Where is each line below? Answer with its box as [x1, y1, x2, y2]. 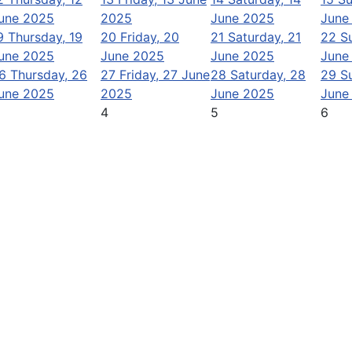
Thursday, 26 [10, 66, 87, 82]
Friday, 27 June [119, 66, 210, 82]
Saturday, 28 [230, 66, 306, 82]
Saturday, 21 [228, 28, 301, 45]
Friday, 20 [120, 28, 179, 45]
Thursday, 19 [8, 28, 82, 45]
